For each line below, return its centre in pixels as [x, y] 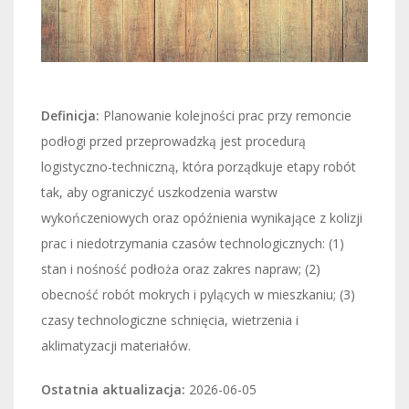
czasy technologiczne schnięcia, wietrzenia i [170, 320]
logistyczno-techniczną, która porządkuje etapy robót [199, 166]
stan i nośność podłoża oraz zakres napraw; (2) [181, 268]
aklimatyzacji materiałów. [116, 345]
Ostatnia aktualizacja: [113, 389]
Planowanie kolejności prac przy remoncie [225, 115]
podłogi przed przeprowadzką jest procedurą [173, 141]
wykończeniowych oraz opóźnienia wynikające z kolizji [202, 217]
